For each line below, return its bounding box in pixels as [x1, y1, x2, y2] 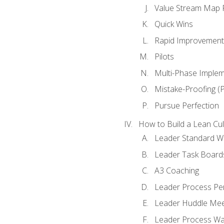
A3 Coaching [154, 165, 199, 176]
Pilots [154, 51, 174, 62]
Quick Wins [154, 18, 193, 30]
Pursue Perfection [154, 100, 219, 111]
